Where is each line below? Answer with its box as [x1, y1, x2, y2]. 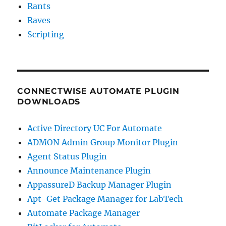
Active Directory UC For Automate [27, 123, 162, 133]
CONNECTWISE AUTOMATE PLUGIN [17, 86, 180, 96]
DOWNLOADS [17, 96, 81, 106]
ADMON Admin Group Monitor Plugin [27, 137, 179, 147]
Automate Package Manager [27, 207, 140, 218]
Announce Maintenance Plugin [27, 165, 151, 176]
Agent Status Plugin [27, 151, 107, 161]
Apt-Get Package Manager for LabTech [27, 193, 184, 204]
